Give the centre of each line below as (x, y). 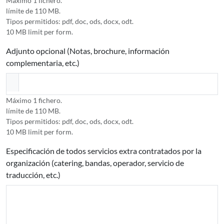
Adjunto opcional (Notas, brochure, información (88, 51)
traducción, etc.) (33, 175)
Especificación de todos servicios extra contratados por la (104, 151)
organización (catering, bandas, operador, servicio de (95, 163)
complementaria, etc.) (43, 63)
